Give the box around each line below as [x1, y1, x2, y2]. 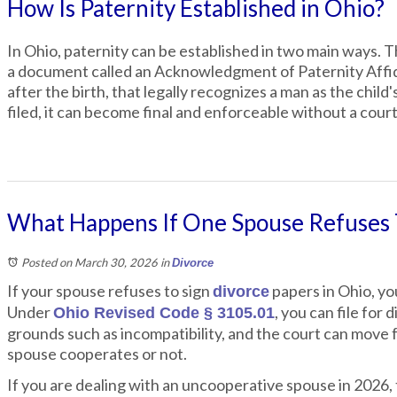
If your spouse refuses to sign [7, 281, 213, 300]
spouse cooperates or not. [7, 344, 187, 363]
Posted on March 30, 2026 [21, 255, 158, 269]
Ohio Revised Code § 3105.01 [53, 304, 275, 322]
